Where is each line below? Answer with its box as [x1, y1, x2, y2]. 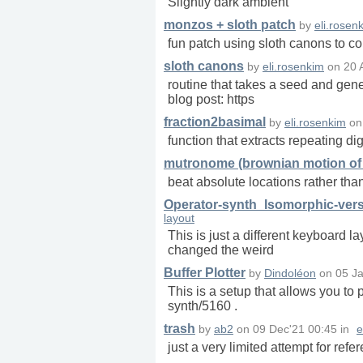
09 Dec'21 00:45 [253, 323, 337, 336]
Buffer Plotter [164, 266, 246, 280]
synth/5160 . [168, 299, 237, 314]
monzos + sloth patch [164, 18, 296, 32]
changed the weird [168, 243, 274, 258]
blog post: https [168, 92, 254, 107]
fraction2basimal [164, 115, 266, 130]
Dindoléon [264, 267, 316, 280]
